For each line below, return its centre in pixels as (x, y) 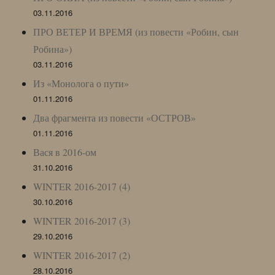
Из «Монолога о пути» (81, 83)
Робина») (53, 48)
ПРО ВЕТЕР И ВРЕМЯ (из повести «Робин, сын (136, 31)
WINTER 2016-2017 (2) (82, 255)
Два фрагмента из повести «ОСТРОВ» (115, 117)
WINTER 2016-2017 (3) (82, 220)
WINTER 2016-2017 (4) (82, 186)
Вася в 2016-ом (65, 152)
